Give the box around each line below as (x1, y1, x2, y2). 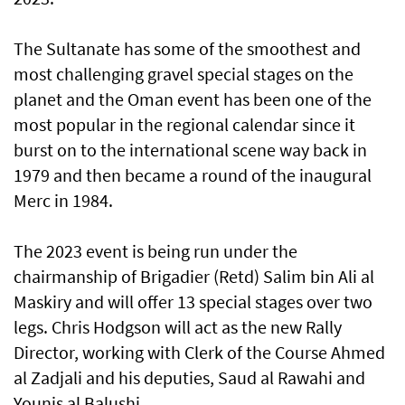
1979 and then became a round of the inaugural (14, 164, 372, 187)
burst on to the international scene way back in (14, 138, 367, 162)
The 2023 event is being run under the (14, 240, 297, 263)
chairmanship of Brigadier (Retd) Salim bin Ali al (14, 265, 374, 288)
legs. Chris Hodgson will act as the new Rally (14, 316, 342, 339)
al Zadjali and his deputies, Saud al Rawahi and (14, 366, 365, 390)
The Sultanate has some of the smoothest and (14, 37, 361, 61)
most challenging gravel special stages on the (14, 62, 353, 86)
